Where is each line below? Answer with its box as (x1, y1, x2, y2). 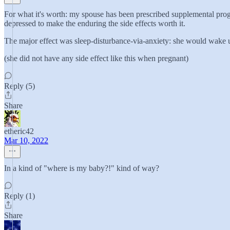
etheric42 (4, 127, 34, 136)
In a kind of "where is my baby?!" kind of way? (4, 164, 159, 172)
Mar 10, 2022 (4, 136, 48, 145)
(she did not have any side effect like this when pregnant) (4, 54, 188, 63)
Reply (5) (4, 82, 35, 90)
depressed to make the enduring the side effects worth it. (4, 19, 185, 28)
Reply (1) (4, 191, 35, 200)
